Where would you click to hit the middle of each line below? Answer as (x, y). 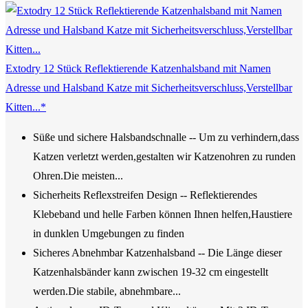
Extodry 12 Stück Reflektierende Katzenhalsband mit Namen (138, 68)
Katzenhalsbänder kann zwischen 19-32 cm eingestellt (151, 272)
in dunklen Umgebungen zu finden (109, 233)
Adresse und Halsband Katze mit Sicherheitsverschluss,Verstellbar (149, 87)
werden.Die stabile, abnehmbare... (107, 291)
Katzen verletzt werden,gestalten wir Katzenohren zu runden (164, 156)
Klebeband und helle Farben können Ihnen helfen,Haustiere (163, 214)
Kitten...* (26, 107)
